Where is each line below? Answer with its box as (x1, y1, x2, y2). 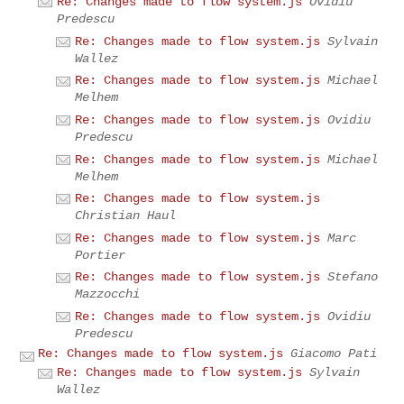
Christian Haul (75, 208, 177, 224)
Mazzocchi (75, 287, 141, 302)
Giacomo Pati (290, 345, 378, 361)
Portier (75, 247, 126, 262)
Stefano (327, 270, 379, 285)
